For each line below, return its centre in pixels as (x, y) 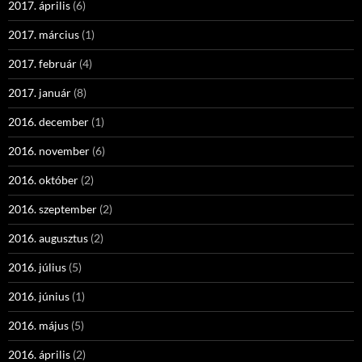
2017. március (44, 34)
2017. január (40, 93)
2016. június (39, 296)
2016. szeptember (53, 209)
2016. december (48, 122)
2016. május (38, 325)
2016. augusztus (48, 238)
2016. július (37, 267)
